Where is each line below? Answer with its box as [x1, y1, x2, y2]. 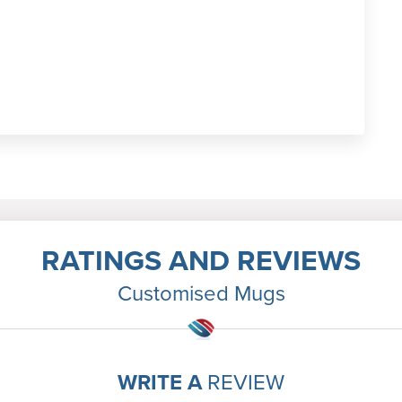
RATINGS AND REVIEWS [41, 239, 361, 281]
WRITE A [118, 366, 202, 398]
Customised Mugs [117, 277, 285, 309]
